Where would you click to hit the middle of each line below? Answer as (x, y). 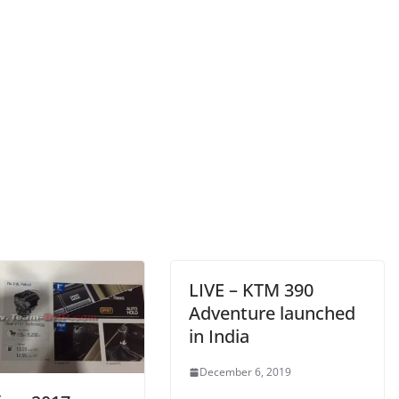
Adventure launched (272, 313)
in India (219, 336)
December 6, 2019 (245, 372)
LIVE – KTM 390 (251, 290)
